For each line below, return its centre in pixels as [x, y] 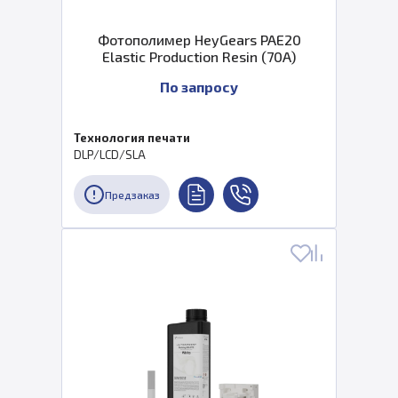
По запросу [199, 87]
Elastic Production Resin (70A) [199, 56]
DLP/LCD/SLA [110, 155]
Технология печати [132, 138]
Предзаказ [132, 195]
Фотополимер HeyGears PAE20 [199, 40]
